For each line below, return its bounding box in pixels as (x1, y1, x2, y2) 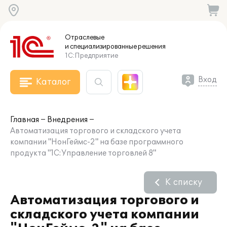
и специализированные (65, 43, 137, 51)
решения (137, 43, 166, 51)
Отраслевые (65, 33, 104, 42)
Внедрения (47, 116, 88, 124)
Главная (10, 116, 39, 124)
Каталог (36, 77, 70, 87)
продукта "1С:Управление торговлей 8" (10, 149, 156, 158)
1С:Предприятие (65, 52, 118, 60)
